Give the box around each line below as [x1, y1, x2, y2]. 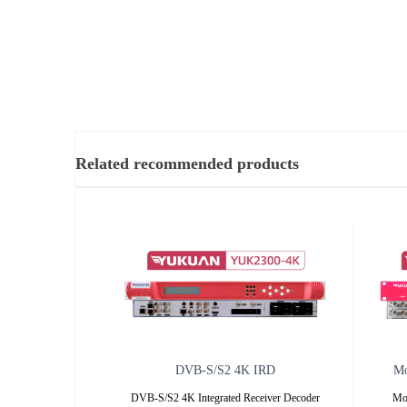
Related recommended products [75, 154, 299, 174]
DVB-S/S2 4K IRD [175, 363, 275, 378]
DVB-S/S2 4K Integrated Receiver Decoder [131, 392, 320, 405]
